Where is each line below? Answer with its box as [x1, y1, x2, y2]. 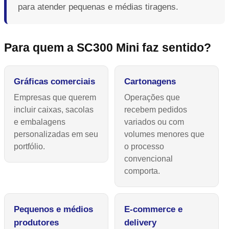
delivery [124, 217, 157, 227]
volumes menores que [124, 129, 205, 139]
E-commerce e [124, 204, 183, 214]
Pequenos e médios [14, 204, 93, 214]
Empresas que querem [14, 93, 96, 102]
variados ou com [124, 117, 185, 126]
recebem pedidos [124, 105, 188, 114]
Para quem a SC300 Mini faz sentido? [4, 40, 211, 54]
